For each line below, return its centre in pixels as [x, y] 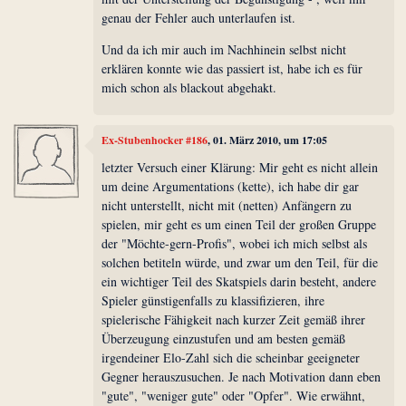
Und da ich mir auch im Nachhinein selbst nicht [224, 49]
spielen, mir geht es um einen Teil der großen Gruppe [239, 224]
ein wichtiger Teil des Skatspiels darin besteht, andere [239, 281]
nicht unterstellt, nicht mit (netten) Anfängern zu [227, 205]
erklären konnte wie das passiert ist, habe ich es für [232, 68]
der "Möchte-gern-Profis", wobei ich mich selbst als [235, 243]
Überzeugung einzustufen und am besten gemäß [224, 338]
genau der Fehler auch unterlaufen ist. [199, 17]
